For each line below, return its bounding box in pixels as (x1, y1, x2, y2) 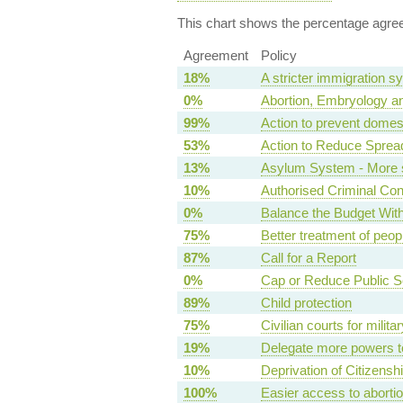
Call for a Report (260, 250, 356, 266)
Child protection (260, 295, 352, 311)
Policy (260, 48, 297, 64)
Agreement (183, 48, 248, 64)
